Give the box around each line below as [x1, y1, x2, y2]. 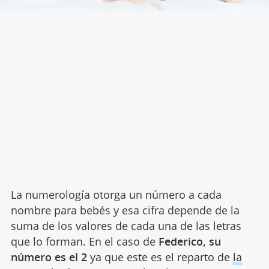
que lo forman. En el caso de [10, 234, 159, 249]
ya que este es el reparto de [86, 250, 233, 265]
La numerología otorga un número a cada [10, 187, 222, 202]
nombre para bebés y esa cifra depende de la [10, 203, 240, 218]
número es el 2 [10, 250, 87, 265]
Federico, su [158, 234, 221, 249]
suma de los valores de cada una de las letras [10, 219, 241, 234]
